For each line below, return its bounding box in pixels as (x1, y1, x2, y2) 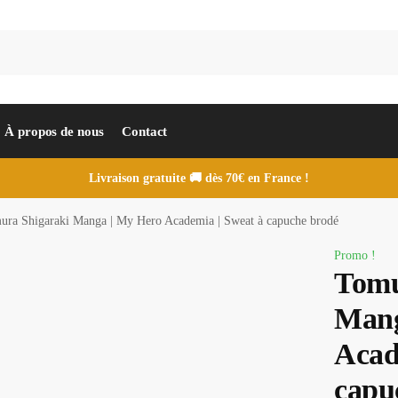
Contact (122, 124, 168, 139)
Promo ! (334, 249, 377, 262)
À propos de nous (4, 124, 104, 139)
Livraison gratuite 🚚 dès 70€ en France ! (89, 171, 309, 185)
